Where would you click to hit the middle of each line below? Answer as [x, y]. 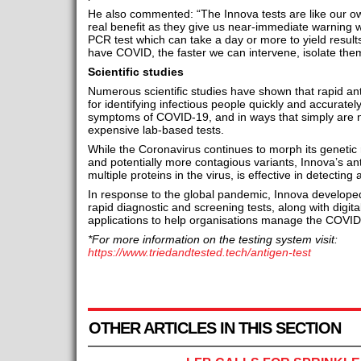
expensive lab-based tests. [156, 130]
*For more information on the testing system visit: [212, 239]
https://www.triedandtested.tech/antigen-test [199, 252]
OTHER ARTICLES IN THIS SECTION [214, 328]
